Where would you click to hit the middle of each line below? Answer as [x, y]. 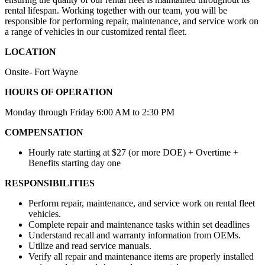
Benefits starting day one [75, 163]
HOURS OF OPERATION [59, 92]
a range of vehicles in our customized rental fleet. [96, 31]
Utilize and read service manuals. [90, 245]
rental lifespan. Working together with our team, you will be [116, 10]
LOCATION [30, 51]
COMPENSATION [44, 132]
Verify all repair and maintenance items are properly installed [141, 256]
